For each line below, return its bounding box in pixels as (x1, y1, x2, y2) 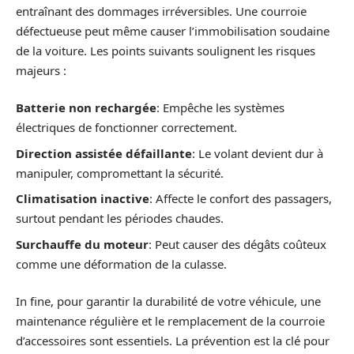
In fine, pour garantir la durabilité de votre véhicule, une (16, 293, 321, 310)
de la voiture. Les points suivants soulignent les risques (16, 42, 315, 58)
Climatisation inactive (16, 190, 149, 207)
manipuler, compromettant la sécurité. (16, 164, 224, 181)
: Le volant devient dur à (192, 145, 323, 161)
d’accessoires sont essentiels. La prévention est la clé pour (16, 333, 330, 349)
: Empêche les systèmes (156, 100, 284, 116)
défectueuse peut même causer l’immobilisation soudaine (16, 22, 330, 39)
